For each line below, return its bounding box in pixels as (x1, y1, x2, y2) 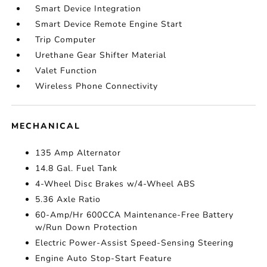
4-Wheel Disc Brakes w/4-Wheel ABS (35, 178, 196, 190)
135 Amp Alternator (35, 147, 122, 159)
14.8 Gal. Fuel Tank (35, 163, 118, 175)
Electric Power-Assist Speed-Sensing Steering (35, 237, 234, 249)
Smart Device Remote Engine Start (35, 18, 183, 30)
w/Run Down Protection (35, 222, 138, 234)
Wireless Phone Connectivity (35, 80, 159, 92)
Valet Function (35, 65, 98, 77)
